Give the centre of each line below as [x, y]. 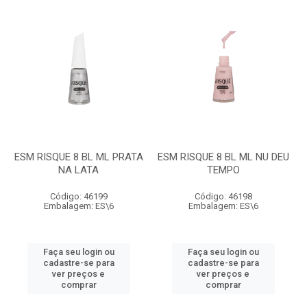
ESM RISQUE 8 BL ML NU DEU [223, 157]
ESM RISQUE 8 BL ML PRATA [78, 157]
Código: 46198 [223, 196]
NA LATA [78, 170]
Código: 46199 [78, 196]
